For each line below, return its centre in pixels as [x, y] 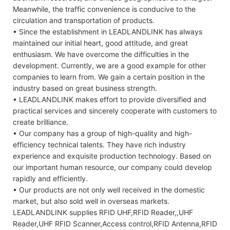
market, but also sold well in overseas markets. [91, 201]
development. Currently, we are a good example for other [109, 65]
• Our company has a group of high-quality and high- [102, 133]
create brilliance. [41, 122]
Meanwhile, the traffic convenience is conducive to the [104, 9]
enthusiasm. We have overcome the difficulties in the [101, 54]
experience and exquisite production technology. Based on [112, 156]
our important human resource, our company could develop [112, 167]
